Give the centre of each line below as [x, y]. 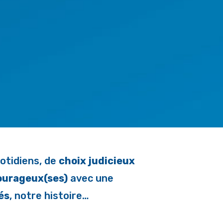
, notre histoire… [50, 196]
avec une [91, 178]
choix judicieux [97, 161]
